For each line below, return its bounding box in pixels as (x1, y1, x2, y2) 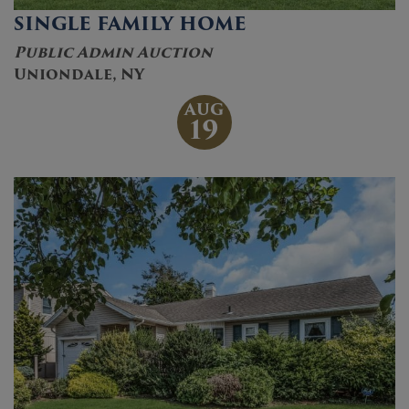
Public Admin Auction (14, 41, 213, 64)
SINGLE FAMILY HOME (14, 9, 246, 38)
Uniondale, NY (14, 63, 144, 86)
